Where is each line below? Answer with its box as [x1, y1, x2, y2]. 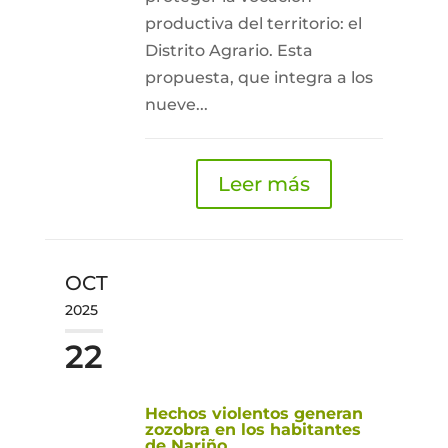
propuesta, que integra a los [144, 68, 373, 87]
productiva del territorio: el [144, 14, 362, 33]
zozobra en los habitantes [144, 420, 361, 439]
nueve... [144, 95, 208, 114]
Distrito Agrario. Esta [144, 41, 313, 60]
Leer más [217, 172, 310, 196]
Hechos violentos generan [144, 404, 363, 423]
